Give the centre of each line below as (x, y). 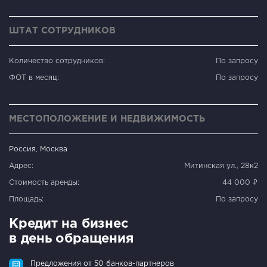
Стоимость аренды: (44, 182)
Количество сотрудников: (57, 61)
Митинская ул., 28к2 (221, 166)
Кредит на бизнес (69, 224)
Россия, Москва (38, 149)
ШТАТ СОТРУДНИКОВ (62, 30)
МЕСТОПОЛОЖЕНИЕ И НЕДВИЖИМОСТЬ (107, 119)
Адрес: (21, 166)
